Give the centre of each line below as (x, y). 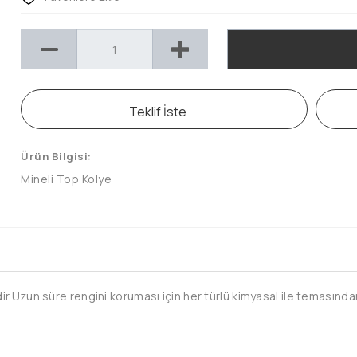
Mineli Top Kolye (66, 179)
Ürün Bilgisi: (56, 156)
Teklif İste (158, 112)
